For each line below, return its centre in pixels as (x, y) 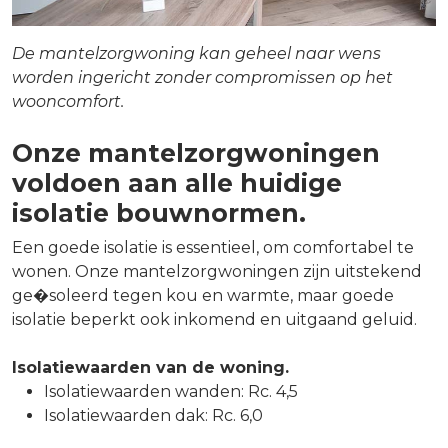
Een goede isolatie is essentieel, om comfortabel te (213, 248)
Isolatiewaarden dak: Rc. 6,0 (153, 416)
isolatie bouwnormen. (159, 213)
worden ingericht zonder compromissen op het (202, 78)
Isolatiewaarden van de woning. (150, 368)
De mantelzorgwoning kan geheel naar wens (196, 54)
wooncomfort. (68, 102)
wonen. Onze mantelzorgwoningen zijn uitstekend (217, 272)
